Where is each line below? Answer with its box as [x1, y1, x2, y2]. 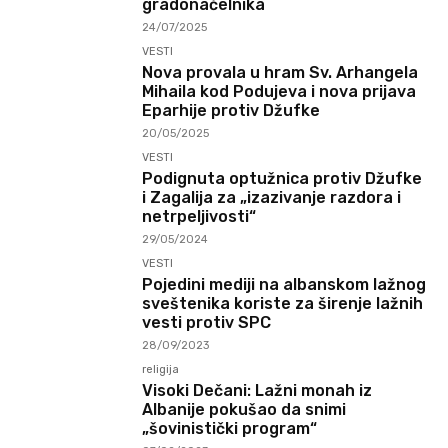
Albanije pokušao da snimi [142, 400, 347, 420]
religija [142, 363, 180, 377]
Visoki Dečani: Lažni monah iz [142, 381, 373, 401]
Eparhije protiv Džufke [142, 101, 321, 121]
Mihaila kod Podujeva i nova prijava [142, 82, 417, 102]
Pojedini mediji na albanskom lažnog [142, 275, 427, 295]
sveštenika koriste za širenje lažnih [142, 294, 424, 314]
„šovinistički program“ [142, 419, 318, 439]
